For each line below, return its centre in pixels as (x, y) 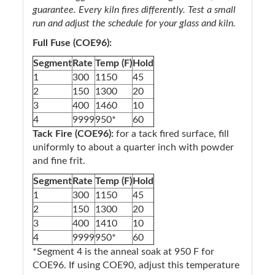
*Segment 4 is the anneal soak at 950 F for (123, 251)
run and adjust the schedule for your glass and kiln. (134, 23)
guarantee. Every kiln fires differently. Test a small (134, 10)
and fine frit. (59, 161)
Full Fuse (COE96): (72, 43)
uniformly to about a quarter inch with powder (133, 147)
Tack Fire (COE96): (73, 134)
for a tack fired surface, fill (171, 134)
